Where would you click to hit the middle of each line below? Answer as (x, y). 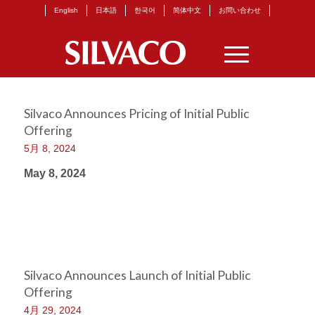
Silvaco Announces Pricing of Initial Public (136, 114)
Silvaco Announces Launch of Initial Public (137, 275)
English (66, 10)
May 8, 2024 (54, 173)
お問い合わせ (239, 10)
